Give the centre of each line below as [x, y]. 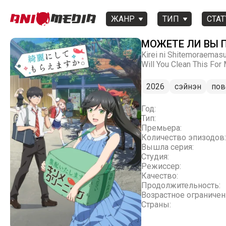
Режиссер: [161, 166]
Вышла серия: [167, 147]
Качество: [160, 176]
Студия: [155, 157]
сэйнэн [188, 87]
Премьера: [161, 128]
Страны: [156, 205]
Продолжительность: [181, 185]
